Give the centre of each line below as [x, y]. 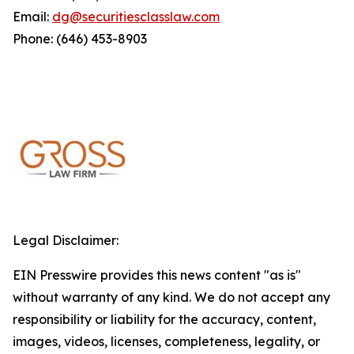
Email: [32, 17]
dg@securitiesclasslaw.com [136, 17]
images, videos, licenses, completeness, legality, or [166, 341]
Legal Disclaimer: [66, 240]
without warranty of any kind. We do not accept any [171, 297]
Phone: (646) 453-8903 [80, 39]
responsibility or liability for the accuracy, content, [164, 319]
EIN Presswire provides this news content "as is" [157, 275]
